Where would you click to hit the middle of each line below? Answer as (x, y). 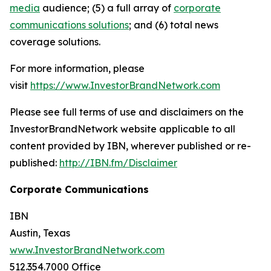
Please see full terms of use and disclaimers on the (127, 112)
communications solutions (69, 25)
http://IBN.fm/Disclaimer (118, 163)
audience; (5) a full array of (107, 8)
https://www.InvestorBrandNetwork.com (125, 85)
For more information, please (77, 68)
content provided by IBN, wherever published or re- (130, 146)
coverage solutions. (55, 42)
